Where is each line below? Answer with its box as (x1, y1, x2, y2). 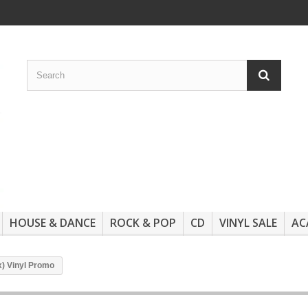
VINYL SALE (219, 215, 277, 231)
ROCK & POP (110, 215, 176, 231)
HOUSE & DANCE (10, 215, 96, 231)
